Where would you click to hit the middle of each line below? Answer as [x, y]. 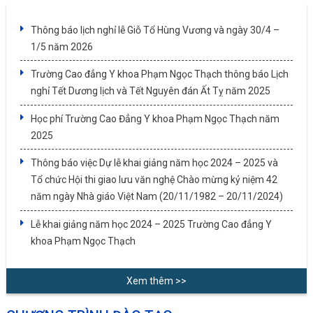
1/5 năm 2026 [61, 46]
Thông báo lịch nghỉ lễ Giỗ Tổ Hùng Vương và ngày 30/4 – [155, 30]
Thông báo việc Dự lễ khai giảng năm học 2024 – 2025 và [154, 163]
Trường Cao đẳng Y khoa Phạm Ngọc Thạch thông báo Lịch [159, 74]
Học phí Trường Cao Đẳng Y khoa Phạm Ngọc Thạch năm [155, 118]
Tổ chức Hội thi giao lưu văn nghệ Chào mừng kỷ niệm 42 [154, 180]
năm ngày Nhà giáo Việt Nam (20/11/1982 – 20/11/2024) [156, 197]
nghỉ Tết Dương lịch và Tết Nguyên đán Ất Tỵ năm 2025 [150, 91]
